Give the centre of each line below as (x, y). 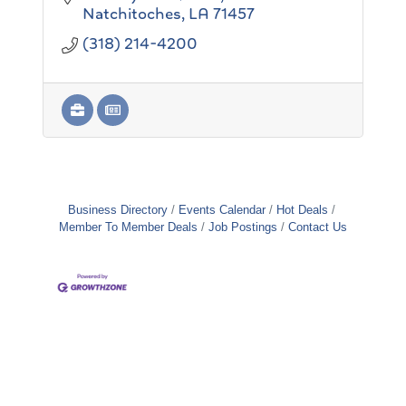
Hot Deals (302, 209)
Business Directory (117, 209)
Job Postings (243, 227)
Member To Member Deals (128, 227)
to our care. (102, 31)
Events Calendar (222, 209)
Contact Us (318, 227)
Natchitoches (131, 13)
